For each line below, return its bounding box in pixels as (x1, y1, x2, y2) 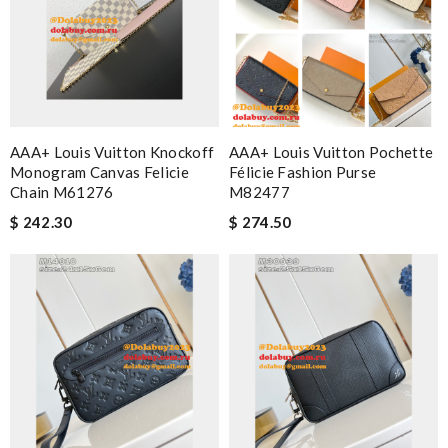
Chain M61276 (10, 182, 114, 201)
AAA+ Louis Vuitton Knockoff (10, 142, 215, 161)
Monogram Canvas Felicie (10, 162, 189, 181)
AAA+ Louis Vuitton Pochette (229, 142, 434, 161)
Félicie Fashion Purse (229, 162, 377, 181)
